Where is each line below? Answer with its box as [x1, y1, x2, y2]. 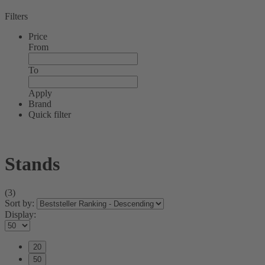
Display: [5, 209, 36, 219]
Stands [5, 153, 60, 174]
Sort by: [5, 198, 37, 208]
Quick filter [28, 109, 71, 120]
